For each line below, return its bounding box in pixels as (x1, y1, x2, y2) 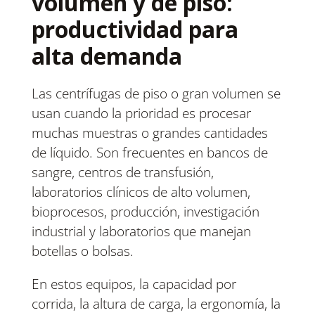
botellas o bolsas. (31, 242, 134, 261)
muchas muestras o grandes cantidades (31, 124, 268, 143)
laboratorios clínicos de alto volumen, (31, 183, 250, 202)
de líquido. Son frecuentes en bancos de (31, 143, 268, 162)
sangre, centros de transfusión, (31, 163, 214, 182)
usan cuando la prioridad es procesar (31, 104, 251, 123)
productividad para (31, 14, 238, 45)
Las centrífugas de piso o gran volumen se (31, 84, 281, 103)
